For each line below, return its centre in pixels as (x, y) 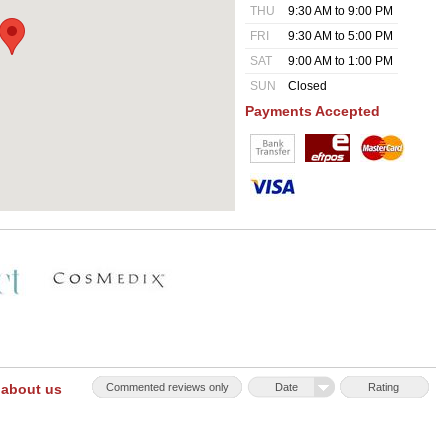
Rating (383, 387)
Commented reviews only (167, 387)
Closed (307, 86)
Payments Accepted (312, 111)
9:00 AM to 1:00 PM (340, 61)
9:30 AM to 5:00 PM (340, 36)
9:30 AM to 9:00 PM (340, 11)
